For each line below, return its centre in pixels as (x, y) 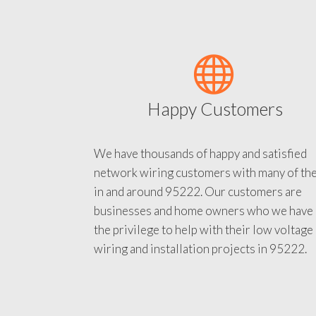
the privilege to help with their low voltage (203, 242)
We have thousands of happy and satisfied (200, 166)
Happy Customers (215, 121)
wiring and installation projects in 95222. (200, 261)
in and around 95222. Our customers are (198, 204)
